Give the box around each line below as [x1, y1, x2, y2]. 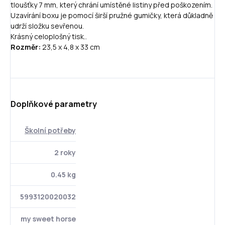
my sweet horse [21, 213, 76, 223]
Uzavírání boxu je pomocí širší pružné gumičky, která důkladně [11, 10, 213, 20]
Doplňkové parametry [11, 98, 97, 109]
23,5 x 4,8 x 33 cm [41, 42, 100, 52]
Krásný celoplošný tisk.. [11, 31, 87, 41]
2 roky [54, 147, 76, 157]
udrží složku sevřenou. [11, 21, 84, 31]
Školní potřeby [25, 125, 76, 135]
